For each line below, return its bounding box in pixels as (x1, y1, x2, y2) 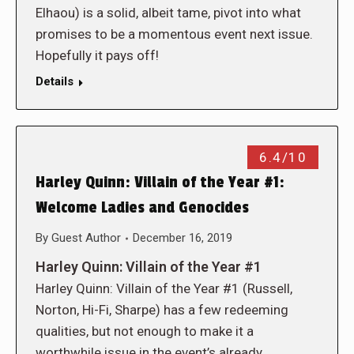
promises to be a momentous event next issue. (36, 26, 313, 42)
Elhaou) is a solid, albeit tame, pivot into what (36, 5, 301, 21)
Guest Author (51, 231, 121, 245)
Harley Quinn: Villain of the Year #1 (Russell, (36, 281, 292, 296)
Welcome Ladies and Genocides (36, 198, 249, 217)
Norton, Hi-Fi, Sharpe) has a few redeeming (36, 302, 288, 318)
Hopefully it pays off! (36, 47, 159, 63)
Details (36, 74, 73, 88)
